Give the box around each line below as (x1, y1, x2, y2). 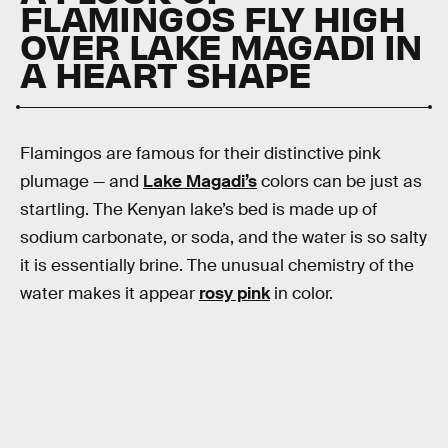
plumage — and (20, 170, 143, 192)
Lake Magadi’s (143, 170, 257, 192)
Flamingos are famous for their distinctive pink (20, 142, 381, 164)
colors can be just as (257, 170, 422, 192)
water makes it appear (20, 282, 199, 304)
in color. (270, 282, 333, 304)
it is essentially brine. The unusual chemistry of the (20, 254, 414, 276)
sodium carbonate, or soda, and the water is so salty (20, 226, 427, 248)
